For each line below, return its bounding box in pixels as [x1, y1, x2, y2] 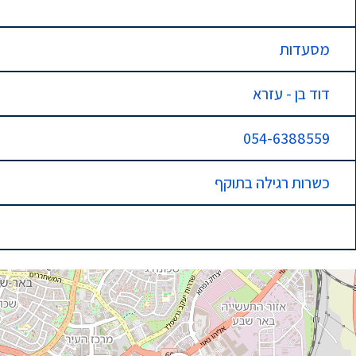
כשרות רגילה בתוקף [215, 172, 331, 193]
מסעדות [280, 39, 331, 60]
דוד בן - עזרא [253, 83, 331, 104]
